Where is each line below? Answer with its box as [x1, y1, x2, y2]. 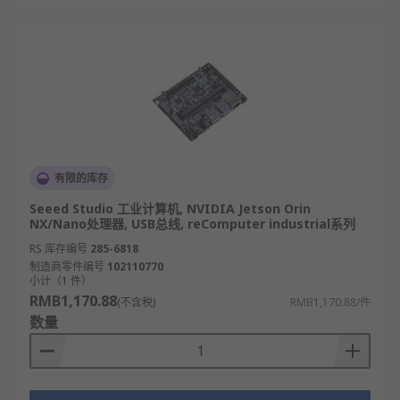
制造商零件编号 [29, 259, 104, 274]
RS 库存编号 [29, 241, 87, 256]
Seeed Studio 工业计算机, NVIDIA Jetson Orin [29, 200, 311, 217]
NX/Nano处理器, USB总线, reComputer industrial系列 [29, 215, 355, 232]
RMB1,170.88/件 [290, 295, 371, 310]
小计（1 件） [29, 273, 92, 288]
